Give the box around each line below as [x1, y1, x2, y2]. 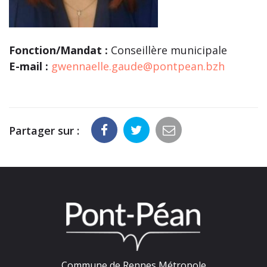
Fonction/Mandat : [9, 42, 108, 57]
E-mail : [9, 58, 48, 73]
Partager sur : [9, 123, 79, 138]
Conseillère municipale [108, 42, 227, 57]
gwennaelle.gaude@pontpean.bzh [51, 58, 225, 73]
